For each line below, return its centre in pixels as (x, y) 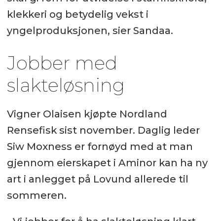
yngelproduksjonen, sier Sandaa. (90, 30)
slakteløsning (66, 85)
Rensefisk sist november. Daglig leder (103, 130)
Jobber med (62, 63)
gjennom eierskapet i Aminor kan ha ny (107, 163)
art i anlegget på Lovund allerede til (97, 179)
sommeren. (37, 195)
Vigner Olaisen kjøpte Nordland (87, 114)
